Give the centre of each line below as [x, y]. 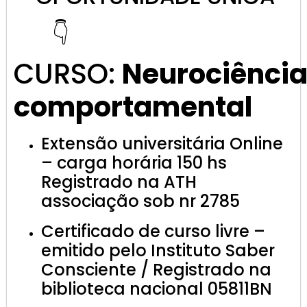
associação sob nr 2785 [140, 201]
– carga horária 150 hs [134, 162]
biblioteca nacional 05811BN [157, 288]
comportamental [133, 107]
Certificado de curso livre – [153, 231]
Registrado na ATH [119, 182]
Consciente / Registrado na [156, 269]
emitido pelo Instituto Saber [158, 250]
